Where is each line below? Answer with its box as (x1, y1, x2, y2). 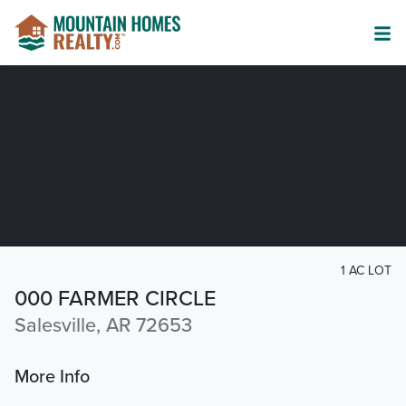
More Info (14, 366, 90, 389)
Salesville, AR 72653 (14, 314, 192, 338)
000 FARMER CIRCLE (14, 285, 216, 313)
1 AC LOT (341, 263, 391, 278)
